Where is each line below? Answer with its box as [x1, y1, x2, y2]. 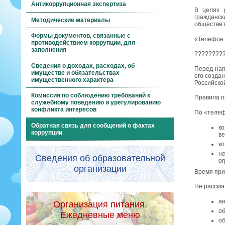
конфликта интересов [31, 106, 97, 114]
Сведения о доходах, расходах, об [31, 62, 135, 69]
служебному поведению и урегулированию [31, 99, 161, 106]
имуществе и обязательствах [31, 69, 120, 76]
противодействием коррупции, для [31, 39, 136, 47]
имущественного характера [31, 76, 114, 83]
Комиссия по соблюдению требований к [31, 92, 151, 99]
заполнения [31, 46, 67, 54]
